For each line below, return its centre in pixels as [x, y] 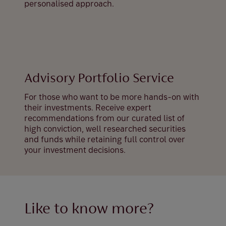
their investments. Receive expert [88, 108]
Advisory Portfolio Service [99, 79]
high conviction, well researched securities [105, 129]
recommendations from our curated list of [104, 118]
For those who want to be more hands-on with [112, 97]
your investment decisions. [75, 150]
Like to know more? [89, 209]
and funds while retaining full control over [105, 139]
